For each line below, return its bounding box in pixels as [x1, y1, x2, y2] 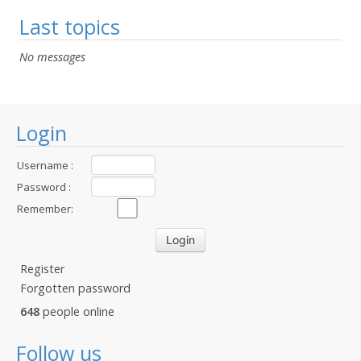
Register [20, 261, 64, 276]
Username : [17, 158, 73, 172]
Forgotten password [20, 280, 131, 296]
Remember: [17, 201, 73, 216]
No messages [19, 49, 85, 64]
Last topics [19, 13, 120, 40]
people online [39, 304, 114, 319]
